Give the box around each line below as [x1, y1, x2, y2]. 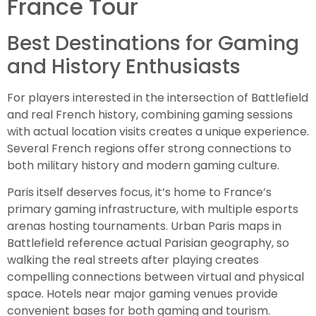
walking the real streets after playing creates [7, 252, 259, 269]
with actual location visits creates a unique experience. [7, 123, 309, 140]
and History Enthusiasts [7, 52, 241, 80]
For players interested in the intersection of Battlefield [7, 89, 308, 106]
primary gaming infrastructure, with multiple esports [7, 201, 298, 218]
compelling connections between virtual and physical [7, 269, 304, 286]
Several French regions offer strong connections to [7, 140, 291, 157]
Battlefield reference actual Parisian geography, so [7, 235, 289, 252]
